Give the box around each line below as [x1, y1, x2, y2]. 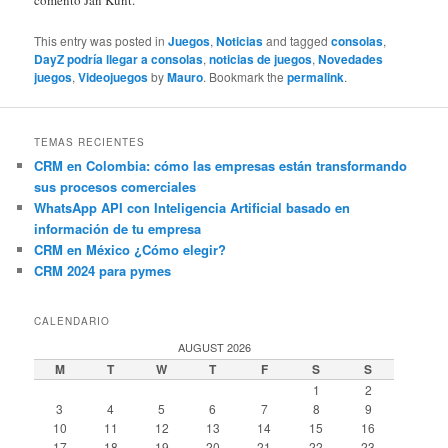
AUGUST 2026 [177, 338, 251, 355]
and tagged [263, 32, 332, 50]
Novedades [318, 50, 384, 69]
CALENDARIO [34, 313, 111, 328]
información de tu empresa [34, 219, 202, 239]
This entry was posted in [34, 32, 169, 50]
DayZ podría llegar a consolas [34, 50, 204, 69]
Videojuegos [78, 68, 149, 87]
